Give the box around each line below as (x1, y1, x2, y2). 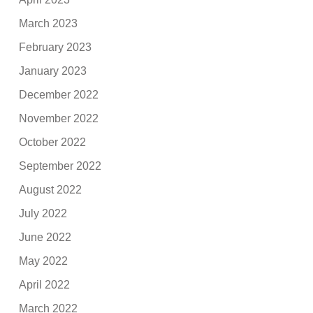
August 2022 (19, 183, 82, 196)
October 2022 (19, 136, 87, 148)
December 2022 (19, 88, 99, 101)
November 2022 (19, 112, 99, 124)
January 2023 (19, 64, 87, 77)
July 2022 (19, 207, 68, 219)
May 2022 (19, 254, 68, 267)
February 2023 (19, 41, 92, 53)
